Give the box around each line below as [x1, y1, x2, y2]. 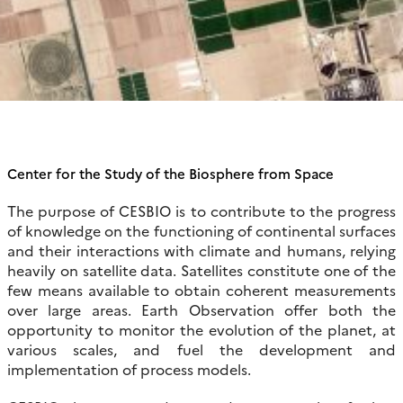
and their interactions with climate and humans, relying [7, 239, 396, 260]
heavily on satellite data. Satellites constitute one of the [7, 259, 396, 280]
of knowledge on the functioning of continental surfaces [7, 219, 396, 240]
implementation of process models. [7, 358, 251, 379]
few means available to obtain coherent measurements [7, 279, 396, 300]
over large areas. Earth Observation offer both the [7, 299, 396, 319]
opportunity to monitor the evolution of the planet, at [7, 318, 396, 339]
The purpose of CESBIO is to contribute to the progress [7, 200, 396, 220]
